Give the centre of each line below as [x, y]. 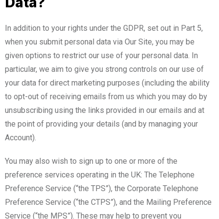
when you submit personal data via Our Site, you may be [100, 42]
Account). [21, 137]
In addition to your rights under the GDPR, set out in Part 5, [104, 28]
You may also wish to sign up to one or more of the [91, 161]
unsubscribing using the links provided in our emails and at [105, 110]
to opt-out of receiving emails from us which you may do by [106, 96]
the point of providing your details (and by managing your [101, 124]
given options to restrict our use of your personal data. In [101, 55]
